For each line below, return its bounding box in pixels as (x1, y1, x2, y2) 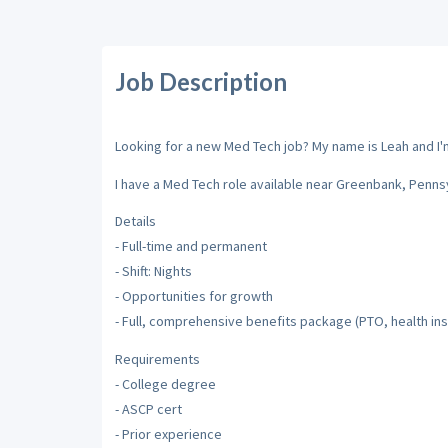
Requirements (114, 349, 200, 368)
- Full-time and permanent (114, 237, 267, 255)
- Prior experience (114, 424, 222, 443)
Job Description (114, 66, 287, 96)
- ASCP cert (114, 399, 182, 418)
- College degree (114, 374, 216, 393)
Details (114, 212, 156, 230)
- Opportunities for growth (114, 287, 273, 305)
